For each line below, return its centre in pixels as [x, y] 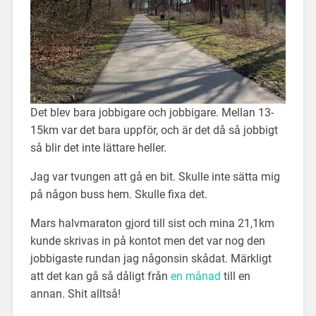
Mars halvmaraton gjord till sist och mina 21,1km [152, 223]
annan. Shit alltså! [75, 293]
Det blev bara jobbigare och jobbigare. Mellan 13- [152, 112]
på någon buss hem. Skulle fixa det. [119, 194]
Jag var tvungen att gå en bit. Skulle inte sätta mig [155, 176]
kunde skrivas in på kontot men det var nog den [147, 241]
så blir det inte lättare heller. [98, 147]
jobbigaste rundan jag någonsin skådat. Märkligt [151, 258]
